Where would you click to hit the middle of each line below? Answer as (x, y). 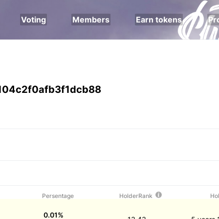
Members (91, 20)
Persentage (58, 196)
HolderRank (137, 196)
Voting (34, 20)
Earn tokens (159, 20)
